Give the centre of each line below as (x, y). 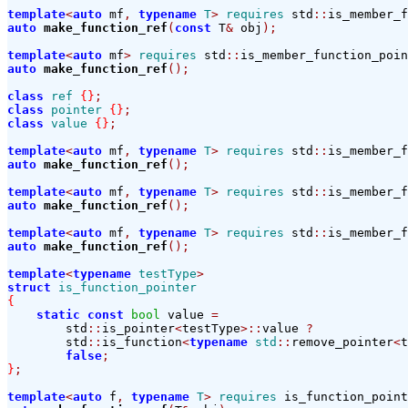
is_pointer (138, 329)
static (58, 315)
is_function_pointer (127, 288)
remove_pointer (342, 342)
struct (29, 288)
